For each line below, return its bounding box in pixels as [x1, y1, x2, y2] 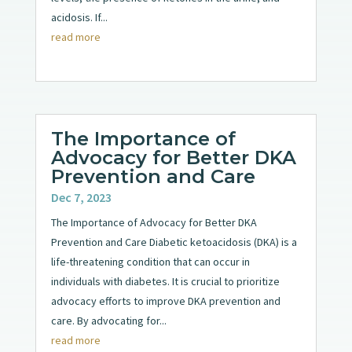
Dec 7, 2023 [50, 189, 112, 206]
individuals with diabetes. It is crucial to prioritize [50, 274, 280, 289]
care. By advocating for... [50, 313, 167, 328]
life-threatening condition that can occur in [50, 255, 250, 269]
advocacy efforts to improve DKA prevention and [50, 294, 280, 309]
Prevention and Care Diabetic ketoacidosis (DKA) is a [50, 235, 297, 250]
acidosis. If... [50, 10, 108, 25]
